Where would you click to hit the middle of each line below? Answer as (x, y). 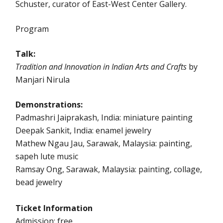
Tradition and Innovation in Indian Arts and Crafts (101, 67)
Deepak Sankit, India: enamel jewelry (84, 131)
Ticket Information (54, 208)
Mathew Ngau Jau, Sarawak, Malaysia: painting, (104, 144)
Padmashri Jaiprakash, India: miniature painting (104, 118)
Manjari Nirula (43, 80)
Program (32, 29)
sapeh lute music (47, 157)
